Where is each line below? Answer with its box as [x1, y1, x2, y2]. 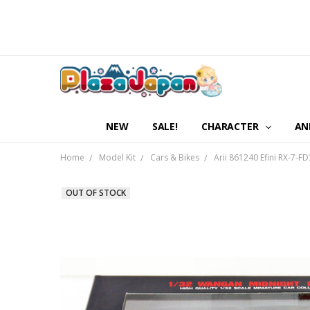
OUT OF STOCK [65, 187, 126, 199]
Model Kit [98, 152, 136, 164]
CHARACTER [201, 119, 262, 133]
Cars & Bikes [149, 152, 199, 164]
